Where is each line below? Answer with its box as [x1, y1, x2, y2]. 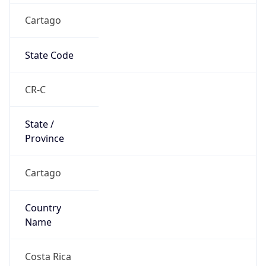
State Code [24, 37, 74, 51]
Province [24, 121, 64, 135]
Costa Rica [24, 239, 71, 252]
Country [24, 190, 61, 204]
